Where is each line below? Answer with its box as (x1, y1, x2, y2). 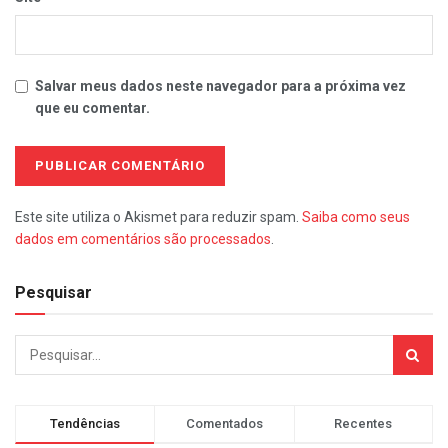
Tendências (50, 415, 121, 431)
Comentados (185, 415, 263, 431)
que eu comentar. (35, 100, 150, 117)
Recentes (334, 415, 393, 431)
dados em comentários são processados (15, 231, 271, 248)
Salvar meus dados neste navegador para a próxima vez (35, 78, 406, 95)
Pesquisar (15, 282, 92, 302)
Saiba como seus (302, 209, 410, 226)
